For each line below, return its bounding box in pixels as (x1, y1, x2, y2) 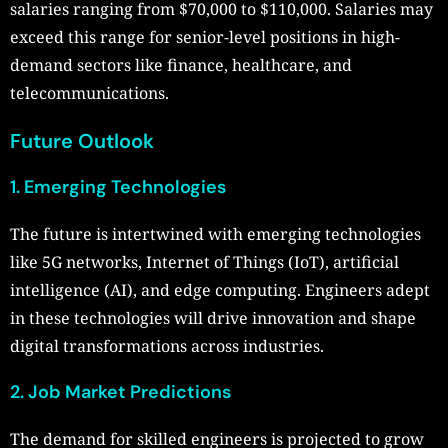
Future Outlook (10, 128, 154, 155)
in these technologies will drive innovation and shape (10, 307, 416, 330)
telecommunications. (10, 82, 169, 105)
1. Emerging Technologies (10, 175, 226, 200)
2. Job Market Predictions (10, 380, 231, 405)
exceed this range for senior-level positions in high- (10, 26, 400, 49)
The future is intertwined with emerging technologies (10, 223, 421, 246)
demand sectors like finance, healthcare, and (10, 54, 352, 77)
